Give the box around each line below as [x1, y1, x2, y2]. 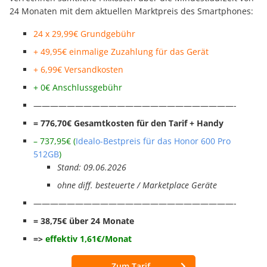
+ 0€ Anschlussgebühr [33, 82, 122, 94]
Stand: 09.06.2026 [57, 162, 126, 173]
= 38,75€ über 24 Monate [33, 215, 134, 227]
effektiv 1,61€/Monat [45, 233, 132, 245]
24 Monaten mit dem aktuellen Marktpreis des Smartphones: [10, 5, 253, 17]
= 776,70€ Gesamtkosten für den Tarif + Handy [33, 117, 223, 129]
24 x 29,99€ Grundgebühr [33, 28, 135, 40]
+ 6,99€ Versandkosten [33, 64, 123, 76]
